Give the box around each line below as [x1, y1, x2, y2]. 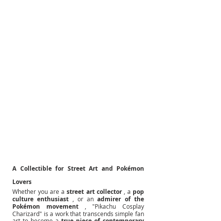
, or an [72, 194, 94, 203]
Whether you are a [12, 187, 65, 195]
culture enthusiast [12, 194, 69, 203]
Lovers [12, 177, 32, 186]
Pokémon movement [12, 202, 78, 211]
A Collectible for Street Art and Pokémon [12, 164, 144, 173]
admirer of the [97, 194, 145, 203]
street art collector [67, 187, 122, 196]
